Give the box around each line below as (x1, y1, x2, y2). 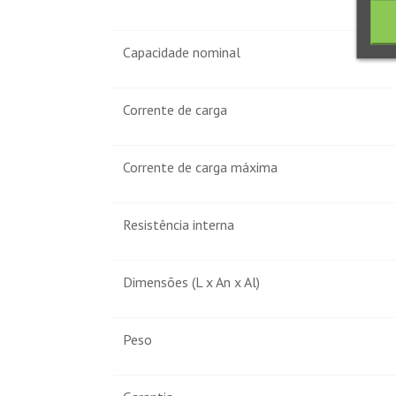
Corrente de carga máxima (123, 158, 278, 177)
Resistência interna (123, 216, 234, 234)
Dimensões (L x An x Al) (123, 273, 260, 292)
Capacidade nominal (123, 43, 240, 62)
